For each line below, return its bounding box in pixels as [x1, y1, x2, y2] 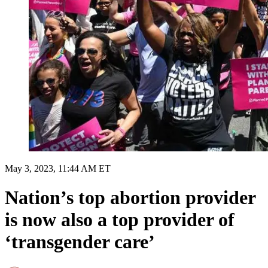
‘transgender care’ [5, 231, 155, 253]
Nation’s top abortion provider [5, 187, 255, 209]
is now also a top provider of [5, 209, 234, 231]
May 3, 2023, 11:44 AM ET [5, 163, 111, 173]
